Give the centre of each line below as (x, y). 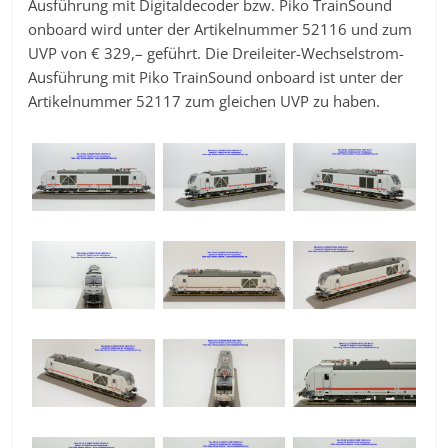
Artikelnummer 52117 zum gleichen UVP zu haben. (204, 100)
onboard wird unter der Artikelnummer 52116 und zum (220, 28)
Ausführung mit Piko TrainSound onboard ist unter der (216, 76)
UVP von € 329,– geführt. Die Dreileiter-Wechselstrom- (216, 52)
